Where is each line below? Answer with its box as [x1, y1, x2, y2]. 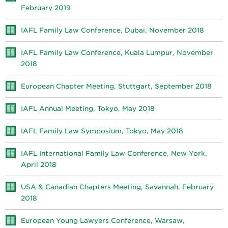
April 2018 [21, 161, 57, 169]
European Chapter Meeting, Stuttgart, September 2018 [21, 82, 212, 91]
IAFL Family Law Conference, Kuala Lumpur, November [21, 49, 214, 57]
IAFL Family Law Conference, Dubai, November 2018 [21, 26, 205, 35]
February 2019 [21, 4, 71, 12]
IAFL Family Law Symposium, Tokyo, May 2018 [21, 127, 184, 135]
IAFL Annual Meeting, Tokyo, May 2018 [21, 105, 155, 113]
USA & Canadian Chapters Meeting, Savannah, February [21, 183, 214, 191]
